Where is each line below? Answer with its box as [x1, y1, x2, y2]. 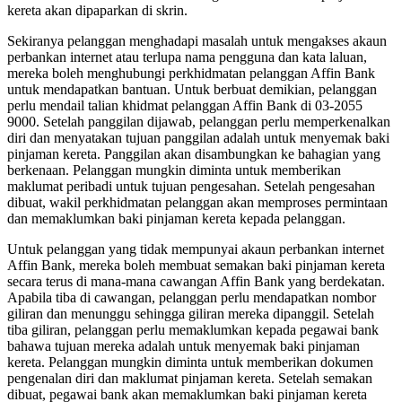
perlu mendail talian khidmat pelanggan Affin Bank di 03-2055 [7, 97, 363, 113]
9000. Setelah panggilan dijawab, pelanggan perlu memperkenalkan [7, 113, 390, 129]
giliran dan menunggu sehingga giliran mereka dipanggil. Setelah [7, 305, 374, 321]
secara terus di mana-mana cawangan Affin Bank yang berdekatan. [7, 273, 385, 289]
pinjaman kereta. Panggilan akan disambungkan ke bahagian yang [7, 145, 380, 162]
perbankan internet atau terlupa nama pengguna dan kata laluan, [7, 48, 367, 65]
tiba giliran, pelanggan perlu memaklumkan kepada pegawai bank [7, 321, 379, 337]
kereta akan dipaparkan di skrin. [7, 2, 188, 18]
